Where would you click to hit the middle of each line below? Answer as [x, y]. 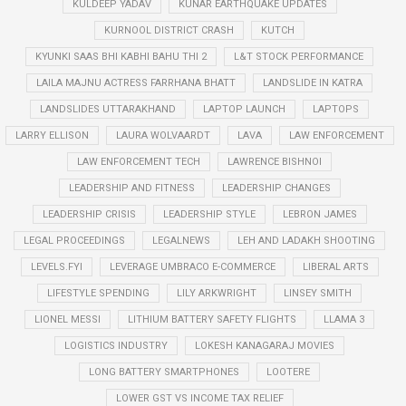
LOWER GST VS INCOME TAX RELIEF [199, 398]
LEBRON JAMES [319, 214]
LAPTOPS [336, 109]
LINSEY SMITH [318, 293]
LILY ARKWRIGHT [217, 293]
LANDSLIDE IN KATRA [313, 83]
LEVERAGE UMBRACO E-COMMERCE [192, 267]
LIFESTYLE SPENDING [98, 293]
